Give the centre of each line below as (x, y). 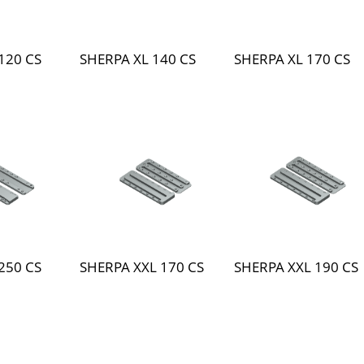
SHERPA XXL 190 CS (297, 267)
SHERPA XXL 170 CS (142, 267)
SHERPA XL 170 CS (292, 59)
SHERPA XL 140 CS (138, 59)
